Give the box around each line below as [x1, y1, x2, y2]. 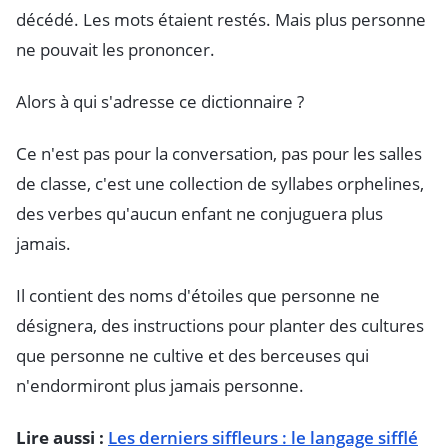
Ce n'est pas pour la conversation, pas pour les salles [16, 142, 422, 166]
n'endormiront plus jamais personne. [16, 374, 304, 398]
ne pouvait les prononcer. [16, 38, 215, 62]
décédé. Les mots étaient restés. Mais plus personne [16, 8, 426, 32]
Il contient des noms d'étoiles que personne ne [16, 284, 380, 308]
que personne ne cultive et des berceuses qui [16, 344, 369, 368]
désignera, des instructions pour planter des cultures [16, 314, 424, 338]
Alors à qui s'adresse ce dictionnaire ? [16, 90, 304, 114]
